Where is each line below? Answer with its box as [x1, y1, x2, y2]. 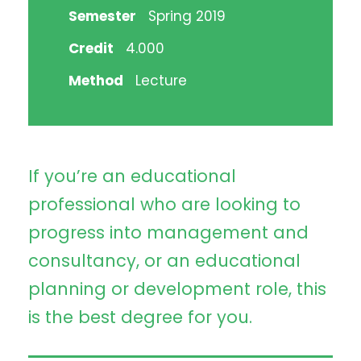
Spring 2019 [148, 6, 226, 26]
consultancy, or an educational [28, 248, 301, 272]
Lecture [135, 70, 187, 90]
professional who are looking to [28, 192, 301, 216]
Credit [68, 38, 114, 58]
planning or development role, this [28, 276, 326, 301]
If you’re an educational [28, 164, 236, 188]
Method [68, 70, 123, 90]
